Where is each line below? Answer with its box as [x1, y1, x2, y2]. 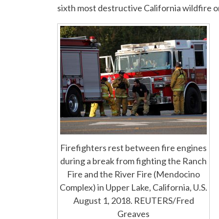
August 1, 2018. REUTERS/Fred [73, 195, 194, 206]
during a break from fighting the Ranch [60, 155, 207, 167]
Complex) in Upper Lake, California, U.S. [60, 182, 207, 193]
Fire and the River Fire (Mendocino [67, 169, 200, 180]
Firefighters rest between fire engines [60, 142, 207, 153]
